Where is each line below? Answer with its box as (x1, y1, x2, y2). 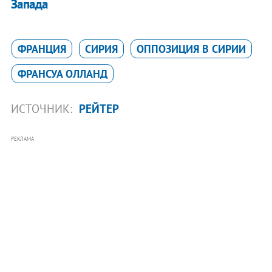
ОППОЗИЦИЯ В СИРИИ (136, 42, 246, 56)
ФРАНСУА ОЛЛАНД (17, 67, 107, 81)
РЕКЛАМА (10, 135, 34, 143)
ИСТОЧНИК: (10, 101, 75, 117)
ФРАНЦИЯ (17, 42, 66, 56)
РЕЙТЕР (78, 101, 119, 117)
